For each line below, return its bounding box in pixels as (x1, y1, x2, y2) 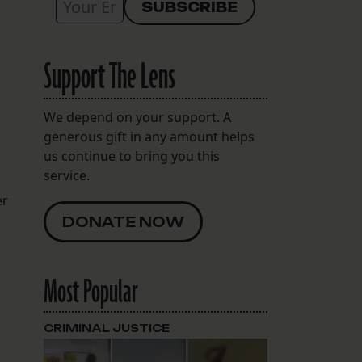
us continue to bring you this (43, 146, 220, 165)
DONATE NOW (61, 213, 184, 230)
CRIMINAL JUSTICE (43, 321, 170, 335)
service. (43, 166, 90, 184)
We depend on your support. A (43, 107, 231, 126)
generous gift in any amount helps (43, 127, 255, 145)
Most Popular (43, 270, 138, 314)
